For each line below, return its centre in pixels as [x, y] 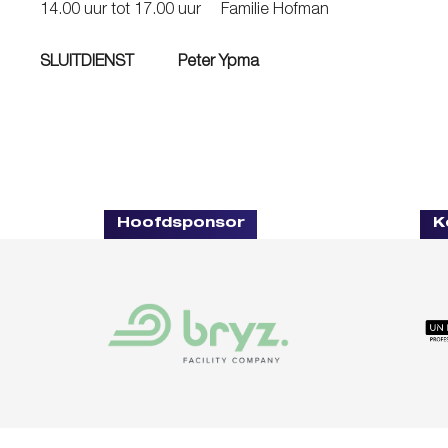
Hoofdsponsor [180, 224]
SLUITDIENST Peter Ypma [155, 63]
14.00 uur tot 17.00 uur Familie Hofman [200, 11]
